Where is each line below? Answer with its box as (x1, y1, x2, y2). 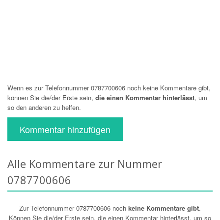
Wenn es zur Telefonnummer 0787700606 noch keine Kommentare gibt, (7, 83, 211, 92)
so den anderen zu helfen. (7, 103, 81, 112)
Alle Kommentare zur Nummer (7, 156, 162, 171)
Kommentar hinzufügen (20, 123, 110, 136)
